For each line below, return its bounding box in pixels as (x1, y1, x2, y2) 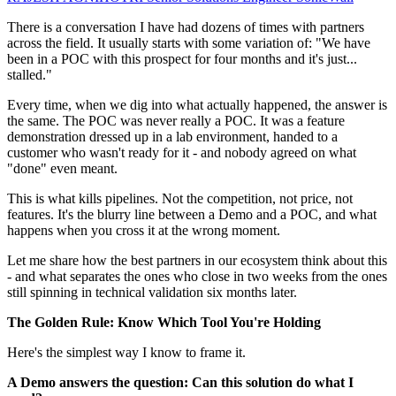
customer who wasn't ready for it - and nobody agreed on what (7, 145, 356, 161)
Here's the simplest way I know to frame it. (7, 345, 246, 361)
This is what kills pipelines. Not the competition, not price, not (7, 191, 353, 207)
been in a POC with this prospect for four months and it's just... (7, 51, 357, 67)
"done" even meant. (7, 161, 118, 177)
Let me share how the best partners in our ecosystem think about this (7, 253, 387, 269)
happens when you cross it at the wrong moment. (7, 223, 280, 239)
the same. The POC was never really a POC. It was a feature (7, 113, 345, 129)
